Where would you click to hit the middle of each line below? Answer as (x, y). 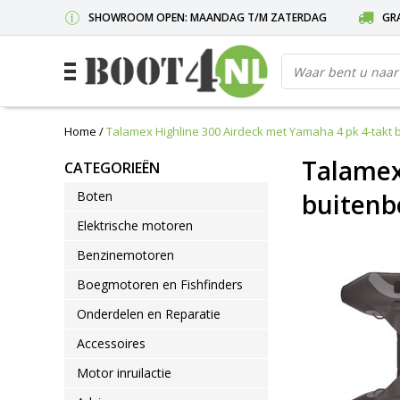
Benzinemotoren (125, 255)
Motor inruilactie (124, 373)
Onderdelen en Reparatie (149, 314)
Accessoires (111, 343)
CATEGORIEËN (112, 168)
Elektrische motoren (135, 225)
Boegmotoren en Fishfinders (160, 284)
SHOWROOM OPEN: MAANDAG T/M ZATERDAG (208, 17)
